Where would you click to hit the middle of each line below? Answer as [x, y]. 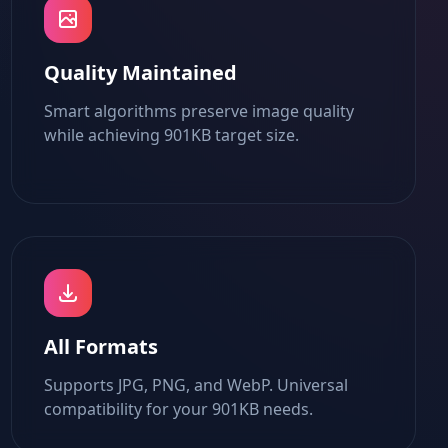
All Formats [100, 346]
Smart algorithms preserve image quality [198, 111]
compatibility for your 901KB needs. [178, 409]
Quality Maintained [140, 72]
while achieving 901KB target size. [171, 135]
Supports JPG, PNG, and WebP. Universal [195, 385]
